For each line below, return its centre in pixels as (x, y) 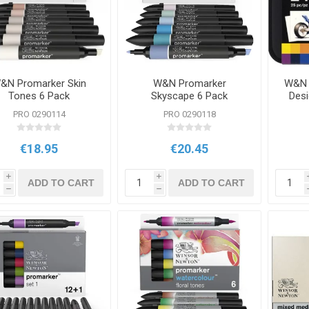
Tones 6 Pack (39, 96)
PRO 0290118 (189, 114)
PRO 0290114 (39, 114)
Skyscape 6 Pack (190, 96)
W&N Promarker (189, 84)
